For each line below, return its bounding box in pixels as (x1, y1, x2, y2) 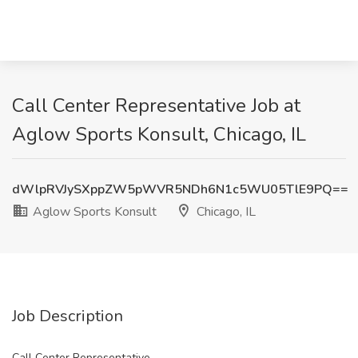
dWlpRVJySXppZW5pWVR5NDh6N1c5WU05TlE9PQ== (12, 181, 348, 198)
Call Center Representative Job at (12, 93, 300, 118)
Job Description (12, 305, 123, 327)
